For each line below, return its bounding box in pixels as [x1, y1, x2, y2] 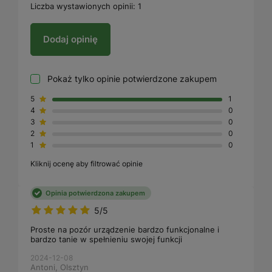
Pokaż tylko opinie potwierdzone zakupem [47, 73, 217, 84]
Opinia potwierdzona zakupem [46, 188, 145, 197]
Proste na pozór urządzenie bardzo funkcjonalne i [30, 224, 219, 234]
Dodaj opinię [43, 33, 98, 46]
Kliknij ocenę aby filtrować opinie [30, 158, 143, 168]
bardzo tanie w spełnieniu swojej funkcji [30, 234, 182, 244]
